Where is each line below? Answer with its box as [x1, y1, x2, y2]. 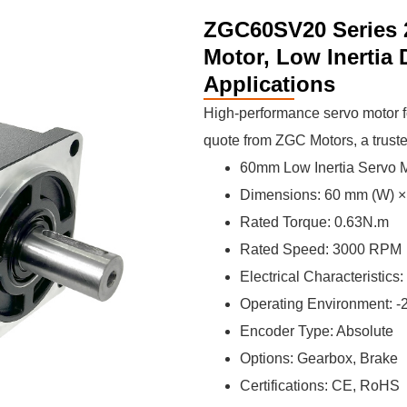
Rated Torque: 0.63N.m [240, 214, 389, 230]
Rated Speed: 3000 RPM [240, 242, 402, 257]
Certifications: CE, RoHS [240, 378, 400, 393]
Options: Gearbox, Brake [240, 351, 398, 366]
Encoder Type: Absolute [240, 323, 393, 339]
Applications [203, 72, 335, 96]
